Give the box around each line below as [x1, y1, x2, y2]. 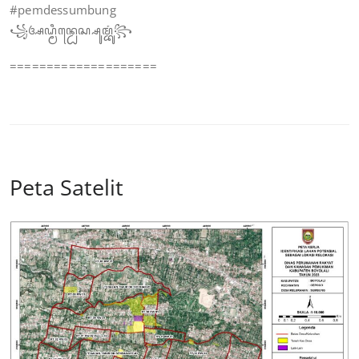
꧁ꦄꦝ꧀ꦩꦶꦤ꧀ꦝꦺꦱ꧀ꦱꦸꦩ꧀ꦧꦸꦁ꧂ [10, 22, 133, 38]
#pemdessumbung [10, 2, 116, 18]
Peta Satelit [10, 172, 123, 203]
